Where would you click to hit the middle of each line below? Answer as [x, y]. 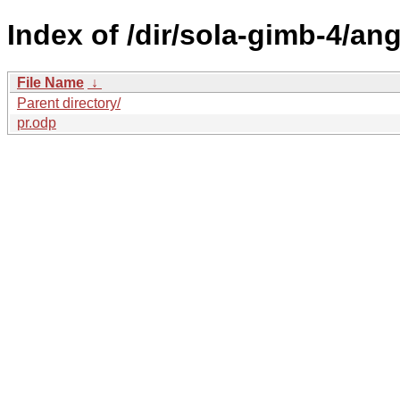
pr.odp [37, 122]
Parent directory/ [69, 103]
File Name [50, 82]
